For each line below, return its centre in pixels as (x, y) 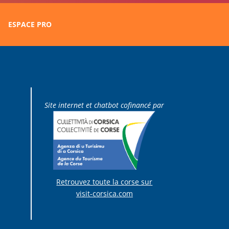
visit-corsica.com (104, 194)
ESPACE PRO (30, 25)
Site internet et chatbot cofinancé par (105, 105)
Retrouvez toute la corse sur (105, 182)
